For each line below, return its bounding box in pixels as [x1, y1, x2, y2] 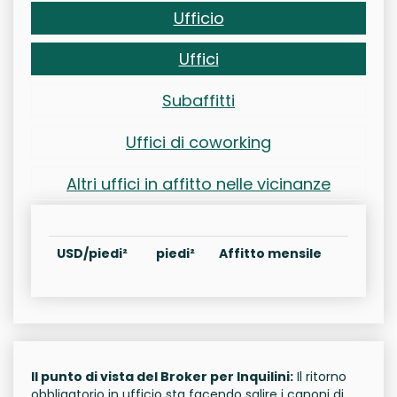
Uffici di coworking [126, 131, 271, 154]
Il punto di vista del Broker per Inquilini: [31, 368, 293, 386]
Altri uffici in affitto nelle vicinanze [66, 173, 331, 196]
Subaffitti [162, 90, 235, 113]
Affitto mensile [219, 245, 322, 263]
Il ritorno [293, 368, 346, 386]
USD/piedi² [57, 245, 128, 263]
